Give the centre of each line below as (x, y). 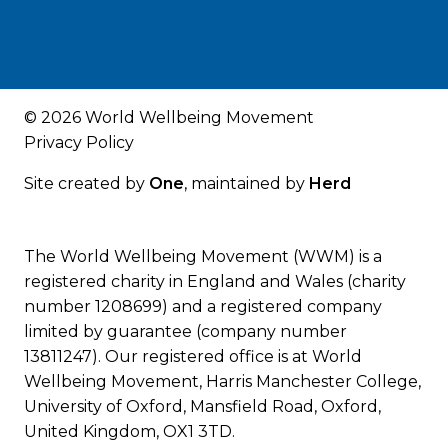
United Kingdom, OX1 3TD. (129, 432)
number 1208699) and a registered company (203, 307)
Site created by (86, 184)
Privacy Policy (79, 143)
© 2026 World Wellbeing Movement (169, 118)
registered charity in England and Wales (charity (215, 282)
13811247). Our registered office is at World (193, 357)
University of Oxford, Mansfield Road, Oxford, (202, 407)
